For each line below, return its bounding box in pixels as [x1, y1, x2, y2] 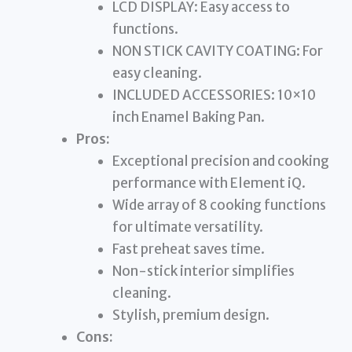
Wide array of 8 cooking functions [112, 196, 326, 214]
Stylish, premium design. [112, 306, 269, 324]
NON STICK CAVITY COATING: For [112, 42, 323, 60]
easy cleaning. [112, 64, 202, 82]
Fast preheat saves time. [112, 240, 265, 258]
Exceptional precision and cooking [112, 152, 329, 170]
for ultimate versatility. [112, 218, 263, 236]
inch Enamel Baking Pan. [112, 108, 265, 126]
